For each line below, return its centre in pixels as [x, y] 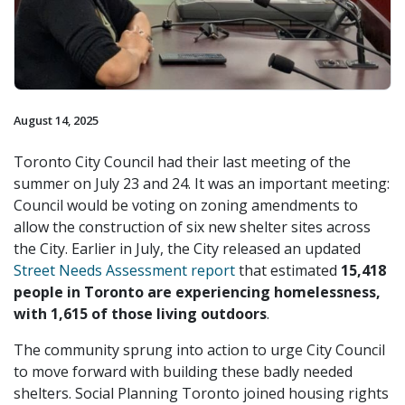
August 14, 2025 [56, 120]
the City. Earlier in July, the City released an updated [187, 248]
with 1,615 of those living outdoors [140, 313]
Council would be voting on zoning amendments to [186, 205]
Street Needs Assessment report [126, 270]
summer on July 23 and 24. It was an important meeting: [202, 183]
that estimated [290, 270]
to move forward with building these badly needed [183, 371]
